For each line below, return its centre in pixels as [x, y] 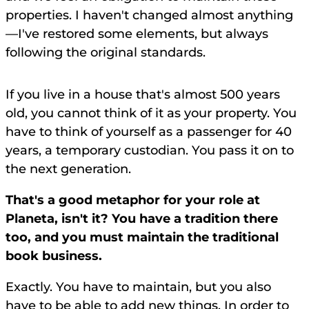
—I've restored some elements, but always [137, 34]
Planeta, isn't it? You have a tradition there [142, 219]
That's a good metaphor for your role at [133, 200]
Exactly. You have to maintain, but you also [138, 287]
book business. [54, 256]
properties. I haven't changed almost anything [149, 16]
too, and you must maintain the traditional [142, 238]
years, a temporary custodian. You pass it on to [150, 151]
